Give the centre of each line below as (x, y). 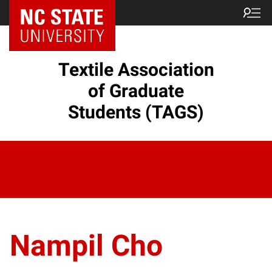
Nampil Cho (86, 246)
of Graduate (136, 91)
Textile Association (136, 70)
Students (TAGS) (136, 112)
